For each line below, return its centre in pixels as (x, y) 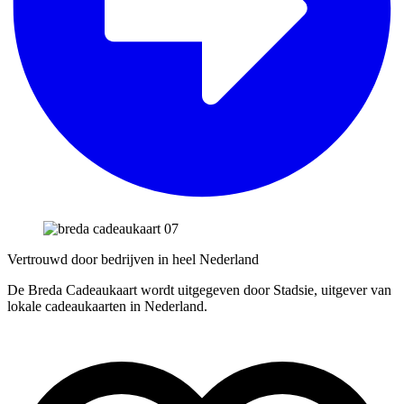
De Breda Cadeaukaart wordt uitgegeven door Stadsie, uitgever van (199, 289)
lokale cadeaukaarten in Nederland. (107, 306)
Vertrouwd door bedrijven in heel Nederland (133, 259)
